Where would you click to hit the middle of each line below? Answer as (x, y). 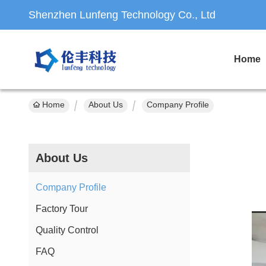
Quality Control (67, 230)
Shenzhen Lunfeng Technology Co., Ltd (122, 15)
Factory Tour (62, 209)
